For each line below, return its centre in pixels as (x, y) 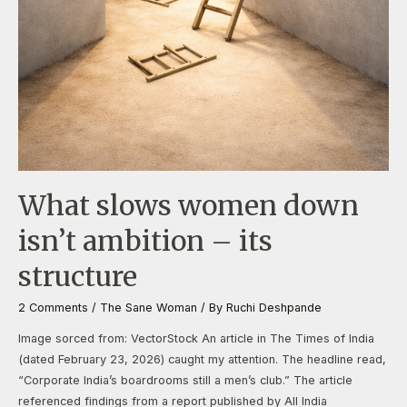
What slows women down (189, 205)
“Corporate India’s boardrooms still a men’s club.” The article (185, 380)
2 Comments (53, 308)
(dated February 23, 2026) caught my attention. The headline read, (202, 359)
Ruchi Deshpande (274, 308)
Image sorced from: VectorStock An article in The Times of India (196, 338)
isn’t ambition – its (145, 241)
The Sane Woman (149, 308)
